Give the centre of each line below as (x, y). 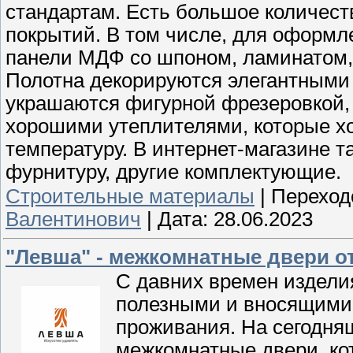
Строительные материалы (130, 197)
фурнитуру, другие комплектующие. (173, 172)
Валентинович (73, 219)
